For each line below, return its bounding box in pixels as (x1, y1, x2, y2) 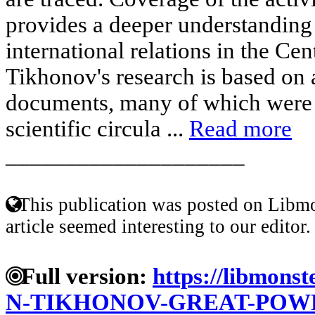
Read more (189, 115, 292, 141)
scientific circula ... (6, 115, 189, 141)
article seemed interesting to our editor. (6, 215, 311, 237)
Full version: (15, 263, 147, 289)
